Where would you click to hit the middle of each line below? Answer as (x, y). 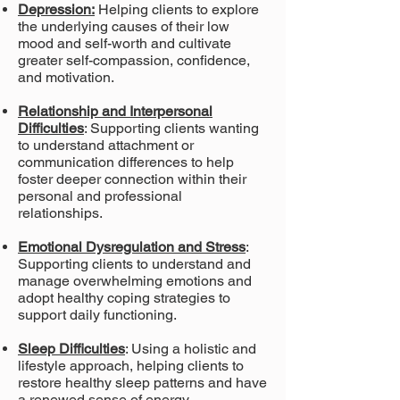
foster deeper (61, 179)
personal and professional (100, 196)
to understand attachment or (106, 145)
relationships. (60, 213)
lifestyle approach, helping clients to (131, 366)
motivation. (82, 77)
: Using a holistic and (191, 349)
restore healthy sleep (86, 383)
